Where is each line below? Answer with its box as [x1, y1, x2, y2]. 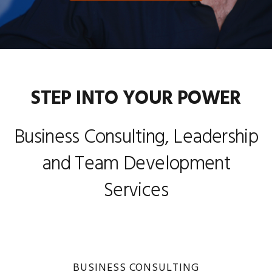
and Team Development [41, 149, 231, 180]
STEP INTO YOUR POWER [31, 83, 241, 114]
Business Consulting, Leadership [13, 122, 259, 153]
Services [104, 175, 168, 206]
